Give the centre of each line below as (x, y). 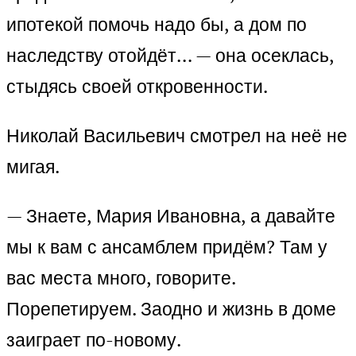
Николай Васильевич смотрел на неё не (177, 136)
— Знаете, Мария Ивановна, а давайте (171, 216)
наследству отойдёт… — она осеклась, (170, 56)
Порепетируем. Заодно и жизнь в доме (171, 309)
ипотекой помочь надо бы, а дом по (157, 25)
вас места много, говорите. (121, 278)
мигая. (33, 167)
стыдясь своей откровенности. (137, 87)
